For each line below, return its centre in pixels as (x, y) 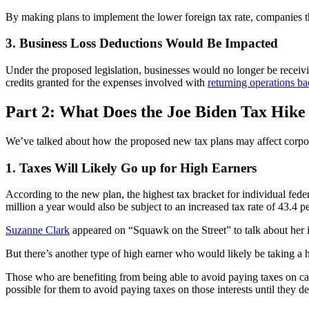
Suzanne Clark (38, 230)
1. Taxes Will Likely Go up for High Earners (131, 168)
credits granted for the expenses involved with (107, 83)
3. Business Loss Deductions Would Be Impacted (142, 43)
